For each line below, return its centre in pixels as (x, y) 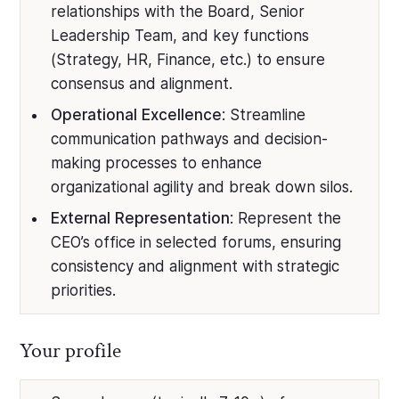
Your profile (71, 350)
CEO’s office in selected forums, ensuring (196, 242)
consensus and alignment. (142, 84)
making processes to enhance (157, 163)
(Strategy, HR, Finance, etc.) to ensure (188, 60)
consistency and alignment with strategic (195, 266)
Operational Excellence (137, 115)
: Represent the (286, 218)
